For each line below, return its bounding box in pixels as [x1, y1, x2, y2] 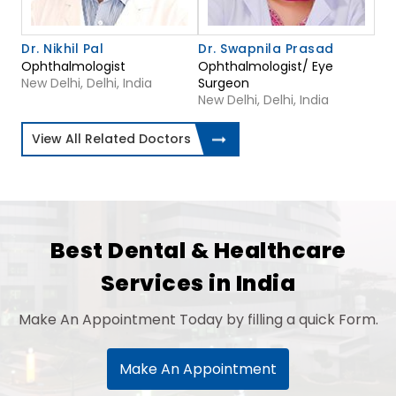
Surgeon [198, 74, 249, 93]
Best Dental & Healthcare [49, 235, 346, 267]
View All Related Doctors [32, 130, 191, 148]
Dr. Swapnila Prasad [198, 40, 334, 58]
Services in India [100, 268, 296, 300]
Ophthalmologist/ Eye [198, 57, 333, 76]
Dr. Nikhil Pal [21, 40, 103, 58]
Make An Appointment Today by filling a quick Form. [18, 309, 378, 331]
